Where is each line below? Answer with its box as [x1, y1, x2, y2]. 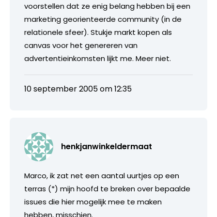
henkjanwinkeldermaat [61, 140, 152, 152]
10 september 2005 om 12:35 [24, 83, 132, 94]
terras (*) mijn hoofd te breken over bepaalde [24, 183, 190, 194]
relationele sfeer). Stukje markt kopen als [24, 27, 172, 37]
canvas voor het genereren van [24, 40, 138, 50]
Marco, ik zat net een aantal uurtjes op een [24, 170, 179, 181]
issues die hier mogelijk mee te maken [24, 196, 162, 207]
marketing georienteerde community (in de [24, 14, 182, 24]
